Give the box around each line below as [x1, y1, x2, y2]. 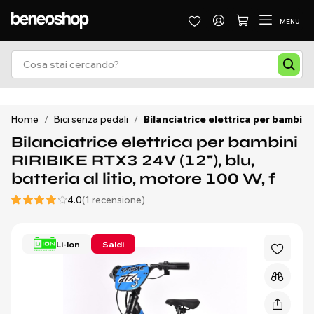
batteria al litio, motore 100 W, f [11, 170, 275, 188]
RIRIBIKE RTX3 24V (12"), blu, [11, 151, 254, 170]
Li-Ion [56, 238, 81, 250]
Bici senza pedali [54, 114, 128, 125]
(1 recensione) [82, 194, 145, 205]
